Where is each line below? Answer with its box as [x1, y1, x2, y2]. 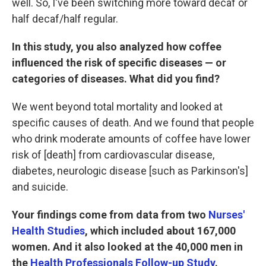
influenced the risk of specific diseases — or [12, 56, 226, 69]
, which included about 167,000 [85, 224, 236, 237]
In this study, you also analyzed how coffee [12, 40, 221, 53]
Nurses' [208, 208, 245, 221]
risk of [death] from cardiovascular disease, [12, 148, 214, 161]
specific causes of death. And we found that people [12, 116, 254, 129]
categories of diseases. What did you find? [12, 72, 220, 85]
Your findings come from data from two [12, 208, 208, 221]
